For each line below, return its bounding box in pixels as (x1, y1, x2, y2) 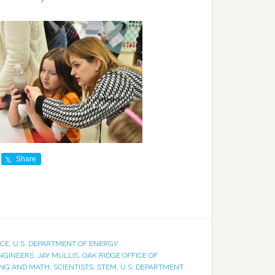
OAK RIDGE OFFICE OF (82, 251, 158, 260)
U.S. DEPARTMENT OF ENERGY (13, 239, 118, 248)
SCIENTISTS (53, 263, 93, 271)
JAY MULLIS (37, 251, 79, 260)
